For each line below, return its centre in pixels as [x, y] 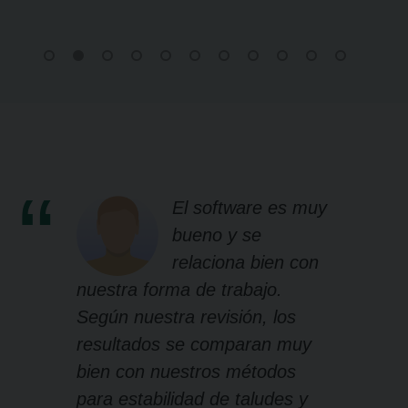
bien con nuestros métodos [186, 372]
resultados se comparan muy [194, 345]
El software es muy [250, 208]
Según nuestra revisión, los [186, 317]
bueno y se [217, 235]
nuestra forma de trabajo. [179, 290]
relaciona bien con [245, 263]
